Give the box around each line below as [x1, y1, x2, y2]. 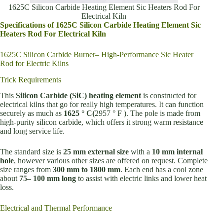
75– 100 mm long [19, 174, 76, 183]
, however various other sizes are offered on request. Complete [14, 156, 208, 165]
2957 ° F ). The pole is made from [95, 109, 200, 118]
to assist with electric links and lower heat [76, 174, 207, 183]
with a [129, 147, 152, 156]
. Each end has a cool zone [120, 165, 203, 174]
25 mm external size [63, 147, 129, 156]
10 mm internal [152, 147, 203, 156]
